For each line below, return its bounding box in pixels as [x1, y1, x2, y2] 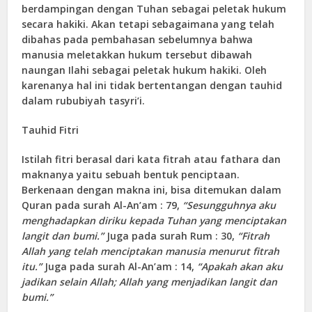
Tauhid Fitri [22, 123, 79, 136]
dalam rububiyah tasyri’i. [22, 93, 146, 107]
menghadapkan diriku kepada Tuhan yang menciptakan [22, 213, 287, 227]
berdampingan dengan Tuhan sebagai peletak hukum [22, 1, 287, 15]
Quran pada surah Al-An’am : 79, [22, 198, 183, 212]
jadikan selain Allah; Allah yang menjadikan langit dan [22, 274, 278, 288]
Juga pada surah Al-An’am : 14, [45, 259, 198, 273]
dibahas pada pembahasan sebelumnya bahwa [22, 32, 253, 46]
